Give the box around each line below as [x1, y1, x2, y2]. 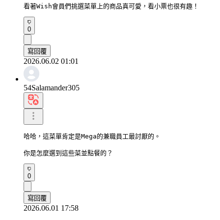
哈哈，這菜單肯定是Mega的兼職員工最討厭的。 [24, 132, 161, 140]
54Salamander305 [24, 83, 80, 92]
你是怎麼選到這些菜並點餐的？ [24, 149, 113, 157]
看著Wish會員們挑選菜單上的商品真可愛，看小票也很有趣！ [24, 2, 199, 10]
